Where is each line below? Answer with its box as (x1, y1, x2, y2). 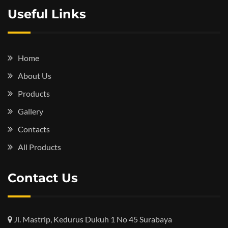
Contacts (18, 124, 50, 134)
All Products (18, 142, 61, 152)
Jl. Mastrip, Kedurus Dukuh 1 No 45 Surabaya (12, 214, 172, 224)
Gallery (18, 106, 43, 116)
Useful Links (8, 7, 86, 21)
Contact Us (8, 170, 78, 185)
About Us (18, 71, 51, 80)
